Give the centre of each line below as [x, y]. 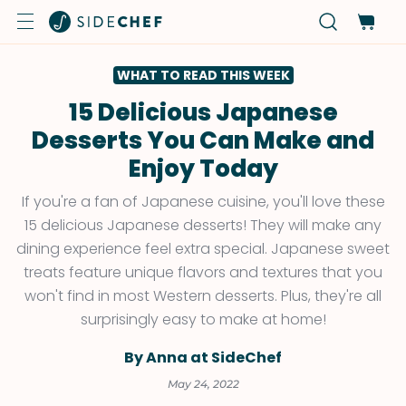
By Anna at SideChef [203, 358]
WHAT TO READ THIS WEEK [203, 75]
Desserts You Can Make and [203, 140]
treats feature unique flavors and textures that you [203, 272]
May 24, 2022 [203, 384]
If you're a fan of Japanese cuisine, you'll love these [203, 202]
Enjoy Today [203, 169]
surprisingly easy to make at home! [203, 319]
